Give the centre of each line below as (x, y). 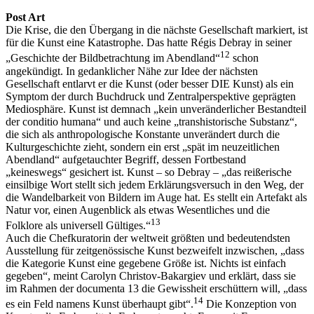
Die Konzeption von (250, 304)
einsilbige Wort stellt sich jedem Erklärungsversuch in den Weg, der (155, 184)
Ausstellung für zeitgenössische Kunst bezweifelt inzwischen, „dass (155, 250)
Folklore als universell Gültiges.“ (78, 225)
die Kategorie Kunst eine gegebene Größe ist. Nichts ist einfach (146, 263)
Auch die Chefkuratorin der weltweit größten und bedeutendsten (148, 238)
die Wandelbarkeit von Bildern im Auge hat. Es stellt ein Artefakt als (156, 197)
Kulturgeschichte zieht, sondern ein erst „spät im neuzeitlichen (143, 146)
